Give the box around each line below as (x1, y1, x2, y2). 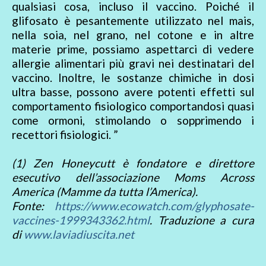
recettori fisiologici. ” (12, 128, 118, 142)
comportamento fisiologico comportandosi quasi (12, 99, 254, 113)
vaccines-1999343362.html (12, 213, 150, 227)
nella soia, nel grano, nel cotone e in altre (12, 28, 254, 42)
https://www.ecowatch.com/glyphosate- (55, 199, 254, 213)
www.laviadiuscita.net (24, 227, 134, 242)
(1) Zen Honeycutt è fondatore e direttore (12, 156, 254, 170)
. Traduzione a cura (150, 213, 254, 227)
